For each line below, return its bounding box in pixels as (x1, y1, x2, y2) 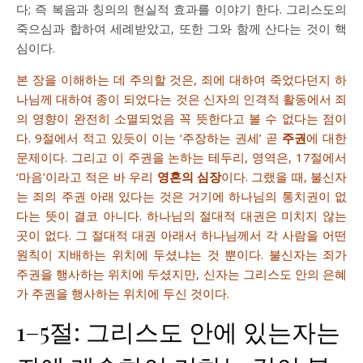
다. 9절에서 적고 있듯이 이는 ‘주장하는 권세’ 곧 (16, 130, 282, 146)
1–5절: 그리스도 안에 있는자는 (16, 315, 340, 348)
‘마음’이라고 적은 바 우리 (16, 169, 157, 185)
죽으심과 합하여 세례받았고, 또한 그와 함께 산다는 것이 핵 (16, 20, 347, 36)
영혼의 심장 (156, 169, 221, 185)
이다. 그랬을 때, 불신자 (220, 169, 347, 185)
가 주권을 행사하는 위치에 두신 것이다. (16, 285, 229, 301)
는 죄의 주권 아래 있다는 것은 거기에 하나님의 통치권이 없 (16, 188, 347, 204)
